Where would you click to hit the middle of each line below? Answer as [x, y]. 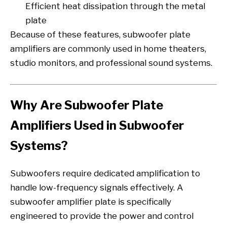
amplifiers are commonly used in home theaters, [108, 48]
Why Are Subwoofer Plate [87, 105]
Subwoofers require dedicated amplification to [105, 173]
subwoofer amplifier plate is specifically [91, 201]
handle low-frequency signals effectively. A [97, 187]
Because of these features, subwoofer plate [100, 34]
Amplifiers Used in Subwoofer [97, 125]
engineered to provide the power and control [102, 216]
